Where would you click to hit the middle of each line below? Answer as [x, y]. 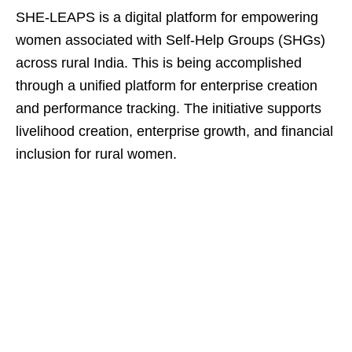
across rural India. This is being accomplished [159, 63]
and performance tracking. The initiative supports [169, 108]
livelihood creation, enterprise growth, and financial [174, 131]
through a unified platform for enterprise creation [167, 86]
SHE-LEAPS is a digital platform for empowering [167, 17]
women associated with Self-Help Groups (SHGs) [170, 40]
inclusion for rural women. [96, 154]
